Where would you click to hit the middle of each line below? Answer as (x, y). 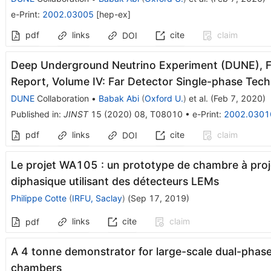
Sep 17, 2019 (158, 198)
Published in (34, 114)
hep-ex (113, 14)
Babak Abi (119, 98)
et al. (197, 98)
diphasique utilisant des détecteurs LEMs (115, 181)
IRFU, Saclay (97, 198)
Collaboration (61, 98)
